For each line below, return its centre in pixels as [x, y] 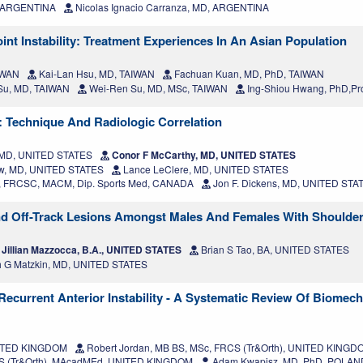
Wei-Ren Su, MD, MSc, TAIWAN [157, 88]
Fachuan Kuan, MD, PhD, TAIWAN [248, 74]
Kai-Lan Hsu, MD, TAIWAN [96, 74]
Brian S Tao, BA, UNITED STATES [274, 250]
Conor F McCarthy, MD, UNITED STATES [203, 155]
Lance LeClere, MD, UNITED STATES [205, 169]
